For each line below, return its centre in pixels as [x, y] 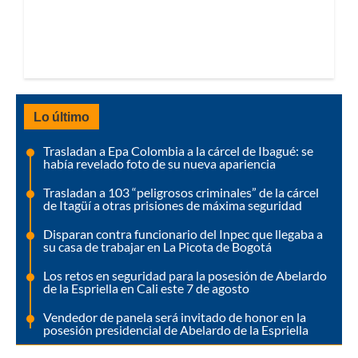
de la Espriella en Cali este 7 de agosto [146, 288]
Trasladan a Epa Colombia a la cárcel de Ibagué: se [178, 150]
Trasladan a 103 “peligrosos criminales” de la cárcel [181, 192]
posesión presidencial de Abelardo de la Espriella [176, 329]
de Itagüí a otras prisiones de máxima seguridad [173, 205]
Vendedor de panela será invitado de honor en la [175, 316]
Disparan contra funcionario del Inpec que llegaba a [183, 233]
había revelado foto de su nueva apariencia [159, 163]
